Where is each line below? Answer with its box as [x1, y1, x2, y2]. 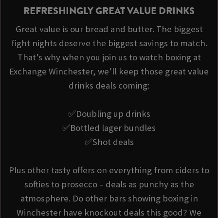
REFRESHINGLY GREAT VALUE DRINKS [23, 4, 195, 18]
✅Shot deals [84, 136, 134, 147]
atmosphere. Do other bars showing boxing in [20, 192, 198, 204]
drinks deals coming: [69, 79, 149, 91]
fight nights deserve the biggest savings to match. [11, 37, 207, 49]
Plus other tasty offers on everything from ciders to [9, 164, 209, 176]
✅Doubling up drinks [68, 108, 150, 119]
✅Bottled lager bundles [62, 122, 156, 133]
